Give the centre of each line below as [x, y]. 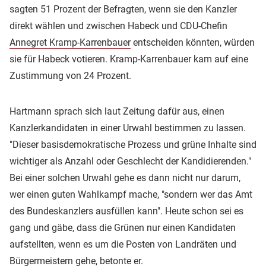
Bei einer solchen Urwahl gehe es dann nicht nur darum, [125, 178]
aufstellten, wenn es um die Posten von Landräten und [123, 244]
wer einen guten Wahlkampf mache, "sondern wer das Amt [131, 194]
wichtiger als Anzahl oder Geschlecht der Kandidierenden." [130, 161]
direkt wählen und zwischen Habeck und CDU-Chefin [118, 26]
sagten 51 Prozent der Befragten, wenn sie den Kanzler [123, 9]
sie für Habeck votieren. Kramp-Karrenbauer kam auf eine [129, 59]
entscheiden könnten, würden [193, 42]
